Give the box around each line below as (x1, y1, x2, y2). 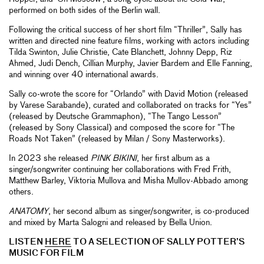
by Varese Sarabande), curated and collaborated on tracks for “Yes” (9, 101, 252, 110)
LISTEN (9, 237, 45, 246)
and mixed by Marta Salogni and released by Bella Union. (9, 218, 212, 227)
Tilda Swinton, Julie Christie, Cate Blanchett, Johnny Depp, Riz (9, 48, 232, 57)
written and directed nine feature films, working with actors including (9, 37, 249, 45)
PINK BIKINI (91, 154, 137, 163)
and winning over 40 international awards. (9, 70, 159, 79)
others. (9, 187, 34, 196)
